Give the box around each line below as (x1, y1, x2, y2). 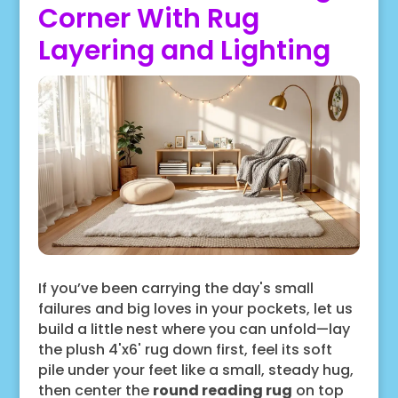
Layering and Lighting (37, 31, 330, 69)
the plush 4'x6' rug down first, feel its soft (37, 339, 332, 361)
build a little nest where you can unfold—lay (37, 319, 350, 340)
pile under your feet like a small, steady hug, (37, 360, 354, 381)
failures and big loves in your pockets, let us (37, 298, 353, 320)
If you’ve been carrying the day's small (37, 278, 314, 299)
